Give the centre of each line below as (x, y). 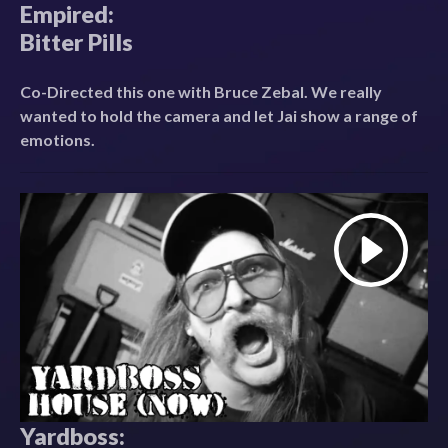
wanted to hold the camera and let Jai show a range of (219, 115)
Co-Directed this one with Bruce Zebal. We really (201, 91)
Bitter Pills (76, 41)
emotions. (57, 139)
